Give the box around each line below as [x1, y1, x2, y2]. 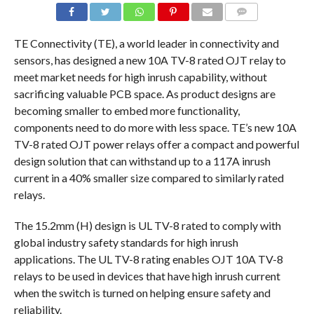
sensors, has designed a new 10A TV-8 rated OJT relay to [13, 53, 286, 67]
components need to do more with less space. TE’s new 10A [13, 121, 296, 135]
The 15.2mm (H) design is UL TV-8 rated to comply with [13, 219, 281, 233]
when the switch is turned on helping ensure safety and [13, 286, 271, 300]
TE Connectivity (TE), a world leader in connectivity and [13, 36, 279, 50]
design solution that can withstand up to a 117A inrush [13, 154, 271, 168]
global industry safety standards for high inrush [13, 235, 238, 250]
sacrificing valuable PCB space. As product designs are [13, 87, 275, 101]
